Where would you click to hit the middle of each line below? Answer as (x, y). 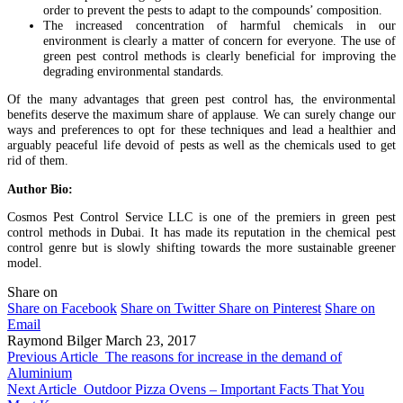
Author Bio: (40, 188)
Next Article (42, 389)
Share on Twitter (168, 308)
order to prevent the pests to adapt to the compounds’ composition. (213, 10)
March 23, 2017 (151, 340)
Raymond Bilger (54, 340)
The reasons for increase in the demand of (224, 356)
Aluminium (40, 372)
